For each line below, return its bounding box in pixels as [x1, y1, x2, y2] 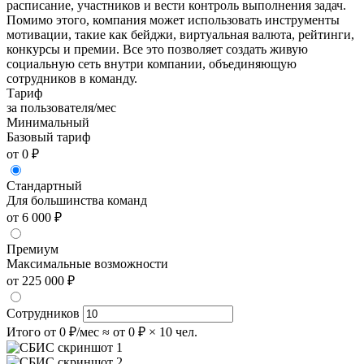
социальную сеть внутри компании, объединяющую [6, 57, 297, 71]
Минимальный [6, 115, 89, 130]
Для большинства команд [6, 193, 147, 208]
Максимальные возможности [6, 257, 168, 271]
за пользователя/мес [6, 101, 116, 115]
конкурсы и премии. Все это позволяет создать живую [6, 42, 308, 57]
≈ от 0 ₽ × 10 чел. [102, 325, 197, 340]
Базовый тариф [6, 130, 90, 145]
